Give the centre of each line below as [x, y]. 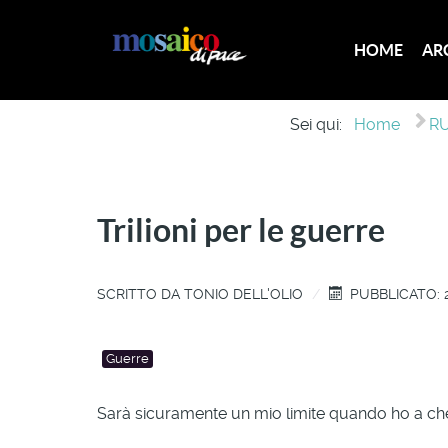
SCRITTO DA [140, 293]
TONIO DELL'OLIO [243, 293]
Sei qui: [320, 124]
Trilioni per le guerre [241, 229]
